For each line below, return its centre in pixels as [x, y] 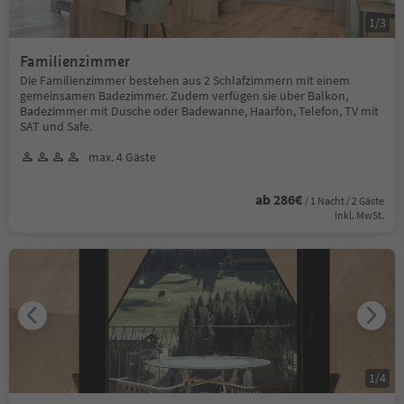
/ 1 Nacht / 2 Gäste [344, 200]
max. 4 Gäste [122, 156]
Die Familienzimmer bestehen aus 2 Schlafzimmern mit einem [185, 80]
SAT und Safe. [56, 126]
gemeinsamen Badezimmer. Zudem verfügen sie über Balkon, [184, 95]
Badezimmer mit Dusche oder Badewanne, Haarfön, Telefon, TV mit [199, 110]
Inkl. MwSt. [359, 215]
